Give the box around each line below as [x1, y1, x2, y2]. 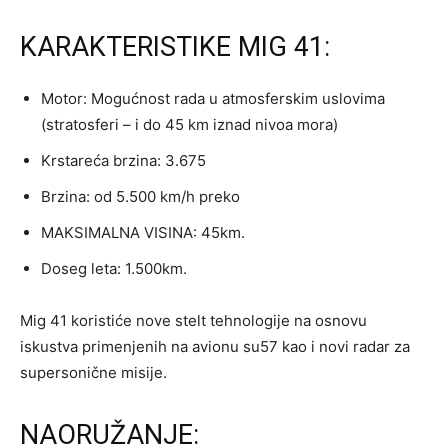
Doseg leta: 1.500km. [41, 259, 187, 279]
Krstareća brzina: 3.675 [41, 151, 206, 171]
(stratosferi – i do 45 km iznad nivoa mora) [41, 115, 338, 135]
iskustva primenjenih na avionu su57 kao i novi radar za [20, 337, 410, 357]
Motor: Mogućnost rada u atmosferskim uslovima [41, 89, 385, 109]
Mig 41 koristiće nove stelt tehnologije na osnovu [20, 311, 367, 331]
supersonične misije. [20, 363, 167, 383]
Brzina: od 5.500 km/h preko [41, 187, 240, 207]
